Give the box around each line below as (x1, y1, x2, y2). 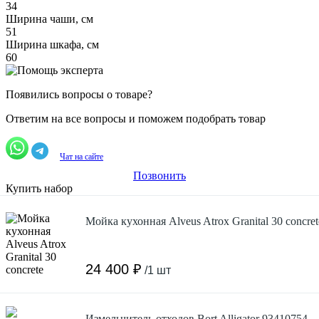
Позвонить (133, 169, 186, 182)
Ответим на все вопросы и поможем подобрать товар (6, 112, 266, 125)
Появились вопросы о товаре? (6, 88, 152, 100)
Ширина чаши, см (6, 12, 93, 25)
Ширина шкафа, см (6, 38, 99, 51)
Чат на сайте (60, 151, 103, 162)
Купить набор (6, 182, 73, 194)
